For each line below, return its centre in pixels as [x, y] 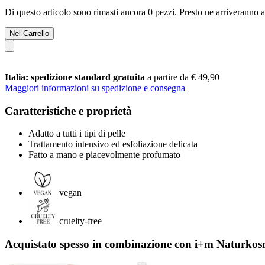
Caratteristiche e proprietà [68, 111]
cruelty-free [80, 221]
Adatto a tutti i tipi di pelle [77, 134]
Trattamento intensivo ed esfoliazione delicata [113, 144]
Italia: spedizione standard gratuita [76, 77]
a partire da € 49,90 [183, 77]
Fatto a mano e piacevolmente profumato [104, 155]
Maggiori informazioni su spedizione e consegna [95, 88]
